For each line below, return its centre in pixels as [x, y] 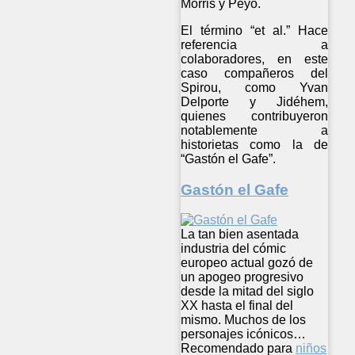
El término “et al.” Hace [255, 30]
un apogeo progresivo [242, 277]
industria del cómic [233, 249]
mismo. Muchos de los [243, 320]
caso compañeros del [255, 73]
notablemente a [255, 130]
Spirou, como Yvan [255, 87]
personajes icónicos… [243, 334]
